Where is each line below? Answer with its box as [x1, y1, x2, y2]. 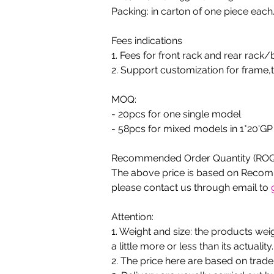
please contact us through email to [111, 182, 271, 193]
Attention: [111, 211, 154, 223]
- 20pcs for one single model [111, 108, 241, 120]
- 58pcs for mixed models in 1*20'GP [111, 123, 273, 135]
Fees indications [111, 35, 182, 46]
